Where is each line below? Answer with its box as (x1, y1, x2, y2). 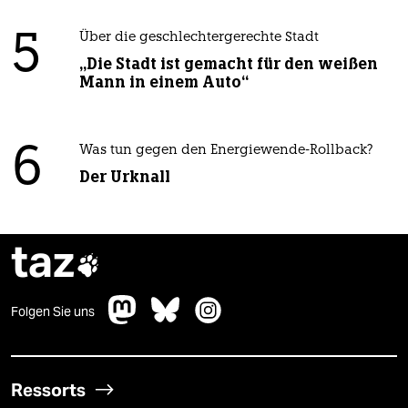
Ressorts (11, 379, 86, 402)
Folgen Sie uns (11, 303, 95, 321)
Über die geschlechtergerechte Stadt (78, 31, 319, 46)
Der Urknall (78, 167, 170, 188)
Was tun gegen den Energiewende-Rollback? (78, 144, 373, 158)
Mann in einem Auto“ (78, 72, 249, 93)
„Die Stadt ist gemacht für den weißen (78, 54, 378, 75)
